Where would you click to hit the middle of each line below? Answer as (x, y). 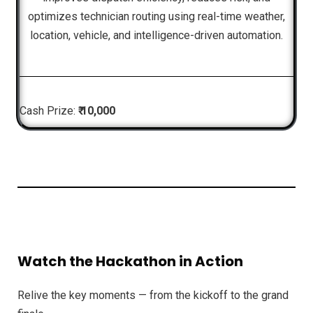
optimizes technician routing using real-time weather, (156, 16)
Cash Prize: (49, 110)
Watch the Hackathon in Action (130, 261)
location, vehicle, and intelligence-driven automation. (156, 35)
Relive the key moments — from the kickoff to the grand (153, 295)
